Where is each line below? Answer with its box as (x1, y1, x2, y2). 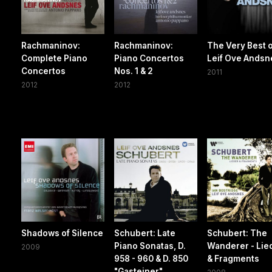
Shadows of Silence (21, 228, 103, 238)
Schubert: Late (114, 228, 176, 238)
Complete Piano (21, 53, 87, 63)
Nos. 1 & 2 (114, 66, 154, 76)
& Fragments (207, 253, 260, 263)
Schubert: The (207, 228, 268, 238)
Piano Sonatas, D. (114, 240, 186, 251)
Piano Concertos (114, 53, 185, 63)
